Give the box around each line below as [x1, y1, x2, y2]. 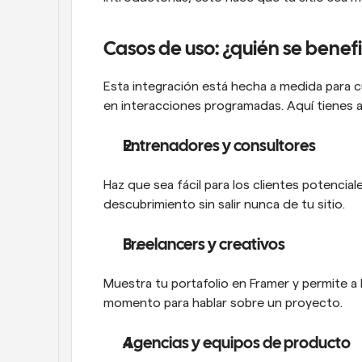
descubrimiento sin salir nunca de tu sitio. [103, 197, 345, 211]
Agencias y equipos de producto [123, 335, 351, 351]
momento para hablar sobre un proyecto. [103, 296, 343, 309]
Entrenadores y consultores [123, 138, 316, 154]
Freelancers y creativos [123, 237, 285, 253]
